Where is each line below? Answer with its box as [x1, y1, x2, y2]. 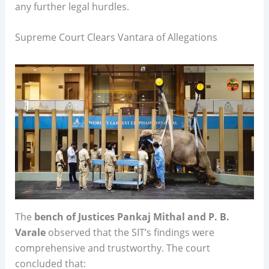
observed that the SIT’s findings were [45, 225, 214, 239]
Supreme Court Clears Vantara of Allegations [14, 31, 217, 44]
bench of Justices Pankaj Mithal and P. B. [34, 210, 229, 223]
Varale [14, 225, 46, 239]
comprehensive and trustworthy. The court [14, 241, 210, 255]
